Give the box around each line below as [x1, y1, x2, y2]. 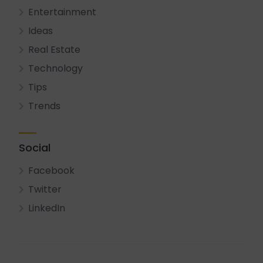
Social [19, 140, 50, 155]
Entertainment [28, 5, 96, 19]
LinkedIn [28, 201, 65, 215]
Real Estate [28, 43, 80, 56]
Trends [28, 99, 60, 113]
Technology [28, 62, 83, 75]
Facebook [28, 164, 75, 177]
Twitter [28, 183, 62, 196]
